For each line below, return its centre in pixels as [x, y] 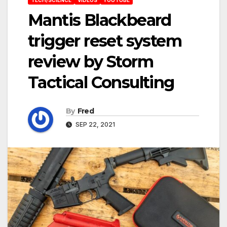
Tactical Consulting [101, 82]
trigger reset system [105, 41]
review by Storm [90, 61]
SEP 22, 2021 [94, 125]
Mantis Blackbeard [100, 20]
